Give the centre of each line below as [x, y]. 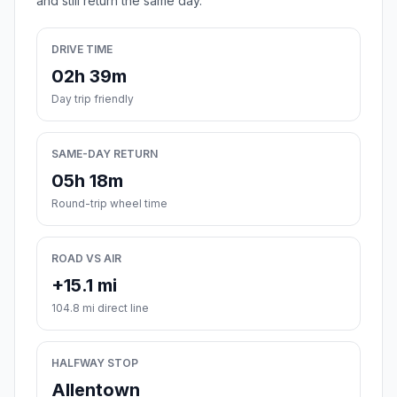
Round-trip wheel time [109, 204]
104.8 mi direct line [100, 308]
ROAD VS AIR [86, 259]
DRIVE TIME [82, 50]
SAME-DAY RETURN [105, 154]
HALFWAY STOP [95, 363]
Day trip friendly [93, 99]
